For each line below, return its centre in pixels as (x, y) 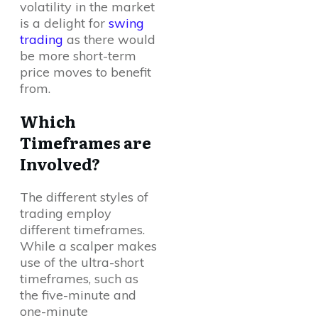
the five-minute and (78, 295)
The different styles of (84, 197)
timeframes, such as (79, 279)
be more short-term (78, 56)
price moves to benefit (86, 72)
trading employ (66, 213)
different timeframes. (82, 230)
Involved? (60, 164)
